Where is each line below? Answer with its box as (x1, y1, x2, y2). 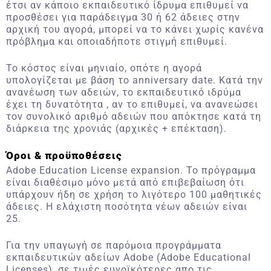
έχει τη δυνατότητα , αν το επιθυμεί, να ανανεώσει (6, 99, 258, 110)
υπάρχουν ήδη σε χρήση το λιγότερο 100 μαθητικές (6, 189, 262, 200)
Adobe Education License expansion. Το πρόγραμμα (6, 165, 256, 176)
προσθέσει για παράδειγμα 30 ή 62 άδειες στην (6, 11, 240, 23)
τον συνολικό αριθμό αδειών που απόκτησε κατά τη (6, 111, 261, 122)
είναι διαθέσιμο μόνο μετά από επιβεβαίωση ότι (6, 177, 244, 188)
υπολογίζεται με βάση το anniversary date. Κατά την (6, 74, 263, 86)
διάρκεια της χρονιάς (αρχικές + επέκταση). (6, 123, 227, 134)
